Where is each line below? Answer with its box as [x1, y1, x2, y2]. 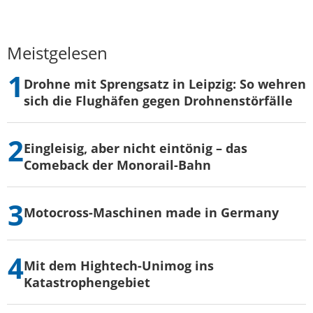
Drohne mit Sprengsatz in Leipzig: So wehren [24, 75, 306, 92]
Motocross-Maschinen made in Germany [24, 203, 279, 221]
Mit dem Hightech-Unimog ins [24, 256, 214, 274]
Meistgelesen [7, 41, 108, 64]
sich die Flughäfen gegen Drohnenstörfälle [24, 92, 293, 109]
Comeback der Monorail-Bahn [24, 156, 211, 173]
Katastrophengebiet [24, 273, 150, 291]
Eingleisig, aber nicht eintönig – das [24, 139, 247, 156]
